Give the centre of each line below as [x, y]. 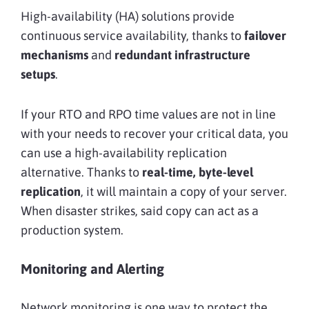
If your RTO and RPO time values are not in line [148, 114]
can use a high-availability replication [124, 152]
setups [38, 74]
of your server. [248, 191]
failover [265, 35]
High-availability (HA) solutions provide [128, 16]
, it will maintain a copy [143, 191]
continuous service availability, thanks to [132, 35]
